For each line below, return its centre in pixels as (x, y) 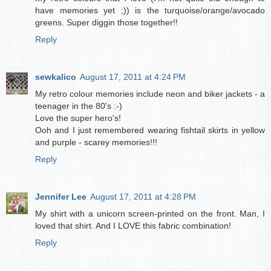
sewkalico (56, 77)
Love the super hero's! (78, 118)
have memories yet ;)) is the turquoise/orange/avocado (150, 11)
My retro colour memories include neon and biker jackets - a (150, 94)
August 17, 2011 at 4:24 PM (133, 77)
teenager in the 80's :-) (79, 106)
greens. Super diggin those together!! (106, 23)
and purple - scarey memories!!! (96, 142)
